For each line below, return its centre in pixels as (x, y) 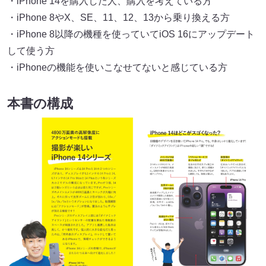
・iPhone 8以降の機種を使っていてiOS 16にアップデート (131, 34)
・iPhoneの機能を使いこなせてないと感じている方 (117, 67)
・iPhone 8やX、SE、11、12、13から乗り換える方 (118, 17)
